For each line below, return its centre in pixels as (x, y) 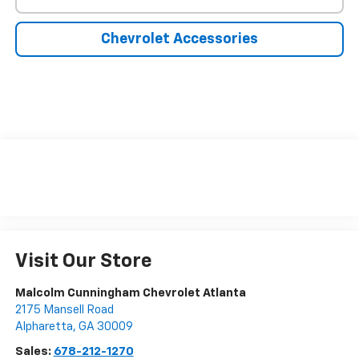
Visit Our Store (83, 261)
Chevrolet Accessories (179, 40)
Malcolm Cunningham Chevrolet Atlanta (130, 292)
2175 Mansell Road (64, 309)
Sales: (34, 351)
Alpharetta (44, 326)
